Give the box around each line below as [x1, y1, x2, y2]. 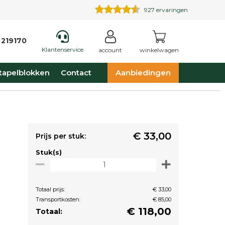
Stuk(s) [36, 148, 62, 156]
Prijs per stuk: [36, 132, 86, 141]
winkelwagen [140, 46, 179, 54]
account [98, 46, 122, 54]
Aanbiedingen [115, 68, 171, 77]
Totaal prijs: [36, 186, 65, 193]
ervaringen [154, 6, 188, 14]
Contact [60, 68, 91, 77]
